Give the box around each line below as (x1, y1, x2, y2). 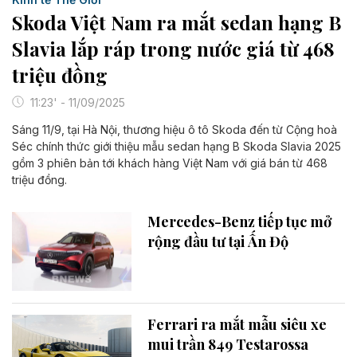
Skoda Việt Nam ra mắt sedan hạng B (12, 9, 341, 35)
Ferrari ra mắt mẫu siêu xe (147, 315, 327, 335)
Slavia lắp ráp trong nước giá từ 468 (12, 35, 335, 61)
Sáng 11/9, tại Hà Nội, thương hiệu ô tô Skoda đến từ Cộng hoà (12, 122, 337, 136)
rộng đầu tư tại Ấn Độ (147, 231, 288, 251)
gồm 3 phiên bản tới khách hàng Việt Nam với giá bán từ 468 (12, 155, 328, 170)
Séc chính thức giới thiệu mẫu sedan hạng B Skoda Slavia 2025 (12, 139, 341, 153)
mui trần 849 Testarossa (147, 335, 308, 355)
